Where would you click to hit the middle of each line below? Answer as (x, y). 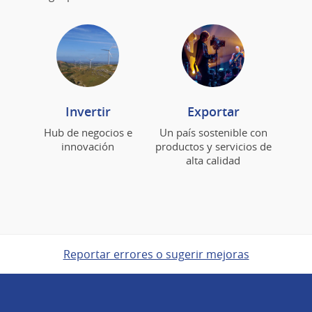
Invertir (88, 111)
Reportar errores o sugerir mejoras (156, 254)
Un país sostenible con (213, 132)
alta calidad (213, 160)
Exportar (213, 111)
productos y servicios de (213, 146)
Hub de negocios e (88, 132)
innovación (88, 146)
